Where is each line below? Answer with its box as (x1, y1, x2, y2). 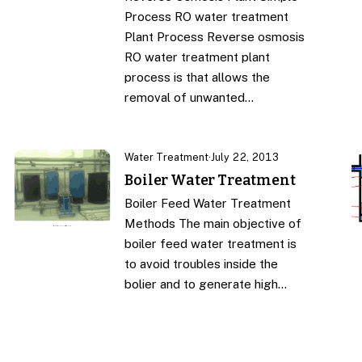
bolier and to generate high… (124, 276, 288, 291)
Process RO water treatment (124, 10, 289, 24)
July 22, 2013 (211, 151, 280, 164)
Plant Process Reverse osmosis (124, 30, 305, 44)
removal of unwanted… (124, 90, 255, 105)
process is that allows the (124, 70, 271, 85)
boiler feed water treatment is (124, 236, 297, 250)
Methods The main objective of (124, 216, 302, 230)
